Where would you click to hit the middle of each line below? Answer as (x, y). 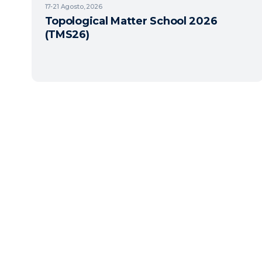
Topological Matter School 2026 (131, 21)
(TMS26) (67, 35)
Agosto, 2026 (81, 6)
